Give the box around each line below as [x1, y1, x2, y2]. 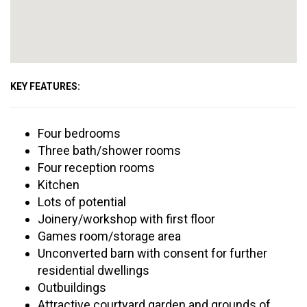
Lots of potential [38, 195, 126, 209]
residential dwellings [38, 263, 149, 278]
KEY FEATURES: [10, 81, 80, 92]
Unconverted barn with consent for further [38, 246, 267, 260]
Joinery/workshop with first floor [38, 212, 215, 226]
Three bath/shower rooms [38, 143, 181, 158]
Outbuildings [38, 280, 106, 295]
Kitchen [38, 177, 79, 192]
